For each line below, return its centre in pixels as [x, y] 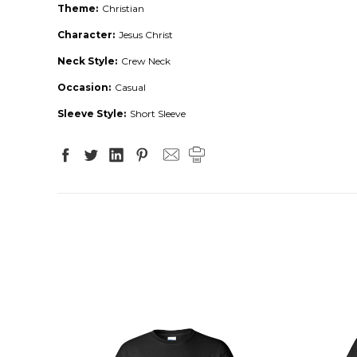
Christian [123, 8]
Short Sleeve [158, 113]
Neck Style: [87, 61]
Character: [86, 34]
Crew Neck [146, 61]
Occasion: [84, 87]
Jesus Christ [146, 34]
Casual [130, 87]
